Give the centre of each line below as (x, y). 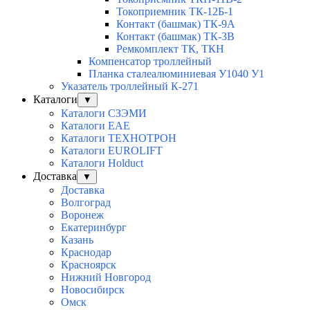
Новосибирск (93, 290)
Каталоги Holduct (102, 163)
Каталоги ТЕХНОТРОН (119, 138)
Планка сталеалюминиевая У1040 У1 (176, 74)
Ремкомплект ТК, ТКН (170, 49)
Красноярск (89, 265)
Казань (77, 240)
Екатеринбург (94, 228)
